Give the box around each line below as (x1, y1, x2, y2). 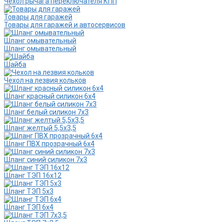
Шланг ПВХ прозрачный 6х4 (4, 140, 95, 148)
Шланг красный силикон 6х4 (4, 92, 96, 101)
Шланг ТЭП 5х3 (4, 187, 54, 196)
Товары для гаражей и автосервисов (4, 21, 125, 29)
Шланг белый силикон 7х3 (4, 108, 89, 116)
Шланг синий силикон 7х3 (4, 156, 87, 164)
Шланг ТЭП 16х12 (4, 171, 61, 180)
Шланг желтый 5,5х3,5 (4, 124, 76, 132)
